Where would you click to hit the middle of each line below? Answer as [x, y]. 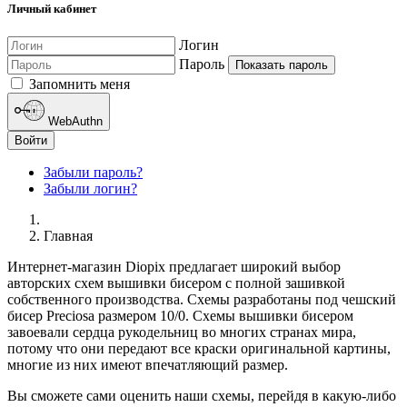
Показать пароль [282, 65]
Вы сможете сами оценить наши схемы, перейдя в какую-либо [202, 396]
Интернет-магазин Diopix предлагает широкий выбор [174, 267]
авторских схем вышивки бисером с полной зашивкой [176, 283]
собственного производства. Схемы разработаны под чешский [202, 300]
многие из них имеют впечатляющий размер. [149, 365]
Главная [68, 236]
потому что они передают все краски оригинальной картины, [199, 349]
